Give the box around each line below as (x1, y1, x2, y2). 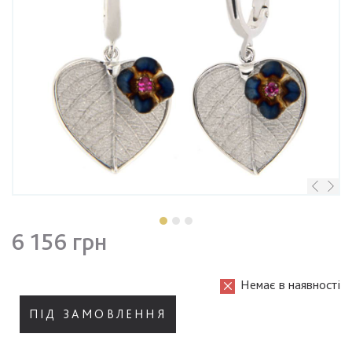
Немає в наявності (237, 277, 340, 293)
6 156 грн (12, 227, 107, 256)
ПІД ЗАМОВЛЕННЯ (29, 306, 167, 322)
